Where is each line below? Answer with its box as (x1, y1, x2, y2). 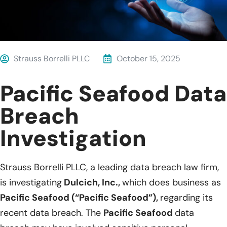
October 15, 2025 (117, 53, 180, 64)
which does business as (122, 176, 221, 189)
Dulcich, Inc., (62, 176, 122, 189)
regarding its (160, 192, 213, 204)
